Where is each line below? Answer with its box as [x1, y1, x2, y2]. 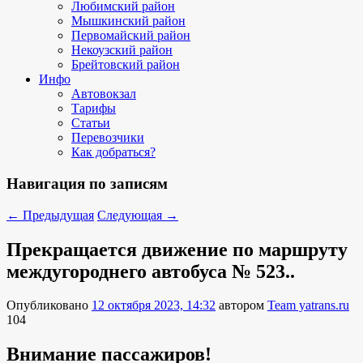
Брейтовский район [71, 58, 180, 72]
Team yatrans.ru [267, 298, 349, 313]
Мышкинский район [71, 14, 186, 28]
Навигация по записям [6, 174, 168, 192]
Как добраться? [71, 145, 156, 160]
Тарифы [71, 101, 116, 116]
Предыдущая [19, 207, 94, 222]
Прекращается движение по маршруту [6, 238, 348, 260]
